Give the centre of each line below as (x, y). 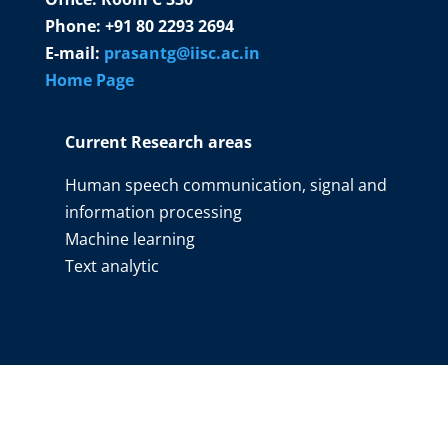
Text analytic (111, 265)
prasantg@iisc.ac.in (181, 52)
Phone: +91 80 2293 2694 (139, 25)
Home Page (89, 79)
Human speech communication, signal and (225, 184)
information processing (153, 211)
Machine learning (129, 238)
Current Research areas (158, 141)
